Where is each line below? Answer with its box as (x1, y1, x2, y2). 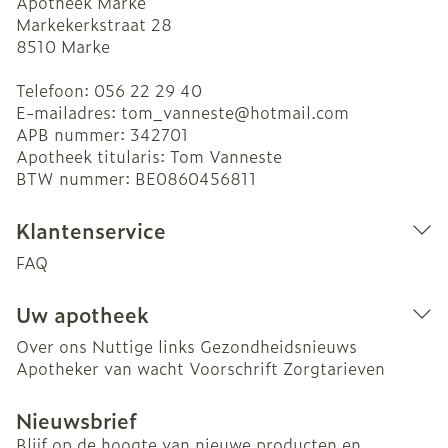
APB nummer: (16, 122, 130, 146)
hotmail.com (250, 100, 349, 124)
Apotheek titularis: (16, 144, 170, 168)
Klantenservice (16, 215, 166, 245)
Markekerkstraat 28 (16, 12, 172, 36)
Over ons (16, 334, 87, 358)
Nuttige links (92, 334, 195, 358)
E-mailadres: (16, 100, 121, 124)
